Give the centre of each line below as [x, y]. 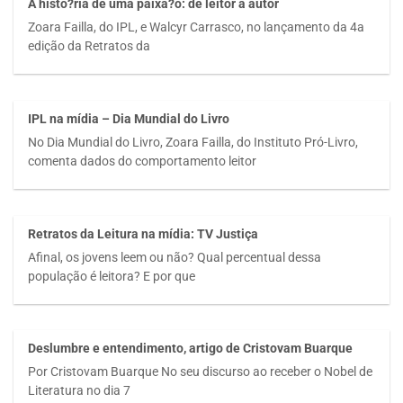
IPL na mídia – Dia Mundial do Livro [129, 119]
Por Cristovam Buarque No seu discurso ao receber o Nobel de [201, 371]
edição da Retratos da [90, 45]
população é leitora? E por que [112, 276]
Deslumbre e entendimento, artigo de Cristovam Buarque [191, 349]
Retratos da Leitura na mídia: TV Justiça [143, 234]
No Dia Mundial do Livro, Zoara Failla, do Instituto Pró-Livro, [193, 142]
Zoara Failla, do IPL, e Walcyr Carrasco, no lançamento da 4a [197, 27]
